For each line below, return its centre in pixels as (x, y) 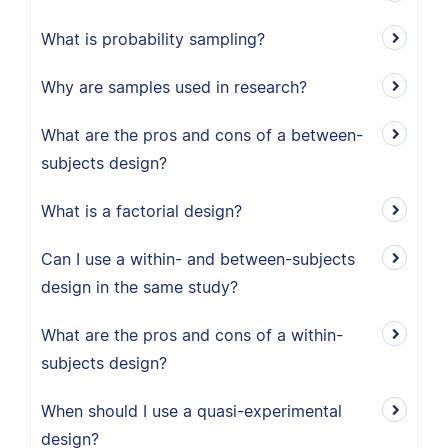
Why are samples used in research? (174, 87)
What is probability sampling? (153, 39)
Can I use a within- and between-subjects (198, 259)
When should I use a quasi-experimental (191, 411)
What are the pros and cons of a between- (202, 135)
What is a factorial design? (141, 211)
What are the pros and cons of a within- (192, 335)
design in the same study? (139, 287)
